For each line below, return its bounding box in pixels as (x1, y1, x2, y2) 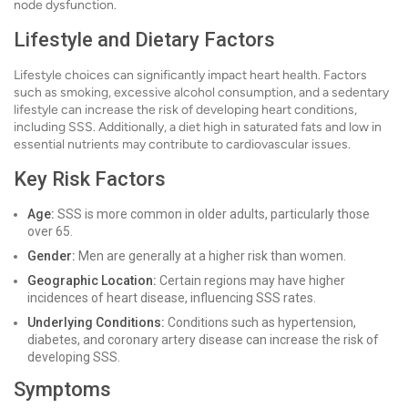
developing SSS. (27, 350, 120, 365)
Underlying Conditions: (27, 315, 165, 331)
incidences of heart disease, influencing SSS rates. (27, 291, 316, 306)
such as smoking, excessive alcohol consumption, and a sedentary (14, 85, 389, 101)
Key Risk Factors (14, 168, 166, 191)
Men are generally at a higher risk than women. (76, 249, 346, 264)
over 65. (27, 224, 73, 240)
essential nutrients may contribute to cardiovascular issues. (14, 137, 351, 153)
